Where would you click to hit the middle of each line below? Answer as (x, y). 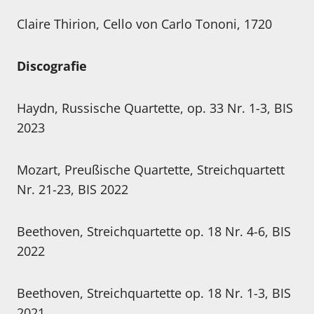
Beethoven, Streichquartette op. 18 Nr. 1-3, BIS (154, 293)
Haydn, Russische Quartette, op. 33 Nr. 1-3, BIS (155, 108)
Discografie (52, 66)
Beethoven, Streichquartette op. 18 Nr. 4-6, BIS (154, 232)
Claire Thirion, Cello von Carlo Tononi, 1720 (144, 24)
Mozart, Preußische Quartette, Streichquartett (151, 170)
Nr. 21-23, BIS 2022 (73, 190)
